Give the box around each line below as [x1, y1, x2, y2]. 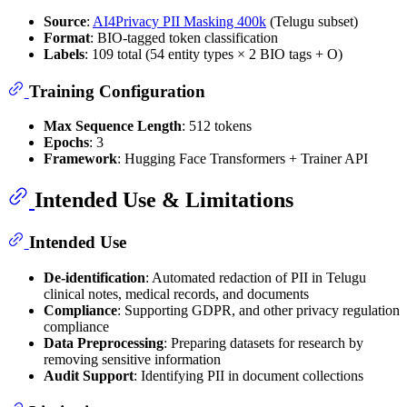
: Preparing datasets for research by [164, 334, 363, 351]
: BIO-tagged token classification [90, 30, 278, 46]
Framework [44, 151, 117, 167]
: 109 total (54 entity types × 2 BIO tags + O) [84, 46, 342, 63]
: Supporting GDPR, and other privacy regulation [117, 302, 400, 318]
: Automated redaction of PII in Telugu [145, 269, 366, 285]
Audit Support [44, 367, 134, 383]
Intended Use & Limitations [35, 188, 293, 213]
